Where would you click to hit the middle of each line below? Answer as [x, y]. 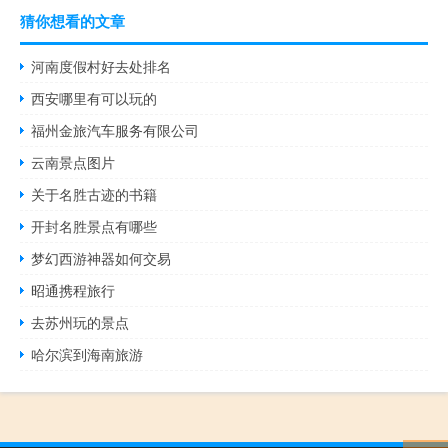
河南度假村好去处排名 [101, 66]
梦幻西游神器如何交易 [101, 258]
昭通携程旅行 [73, 290]
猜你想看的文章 [72, 21]
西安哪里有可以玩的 [94, 98]
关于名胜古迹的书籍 [94, 194]
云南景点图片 [73, 162]
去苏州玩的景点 [80, 322]
